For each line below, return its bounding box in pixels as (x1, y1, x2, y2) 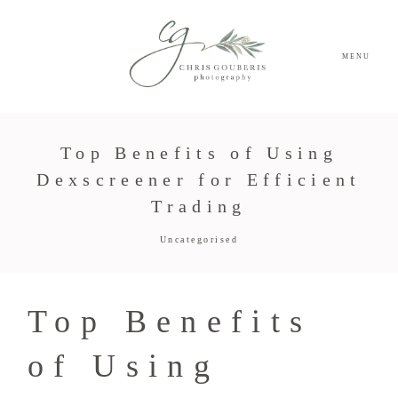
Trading (151, 196, 247, 217)
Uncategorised (159, 235, 239, 245)
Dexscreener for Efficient (36, 170, 362, 190)
